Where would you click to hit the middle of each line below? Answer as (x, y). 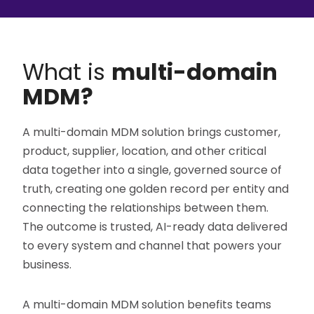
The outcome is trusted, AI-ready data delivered (155, 227)
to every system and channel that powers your (152, 246)
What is (67, 72)
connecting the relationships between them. (146, 208)
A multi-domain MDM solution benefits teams (147, 305)
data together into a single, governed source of (152, 170)
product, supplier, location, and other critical (145, 151)
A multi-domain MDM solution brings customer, (152, 132)
